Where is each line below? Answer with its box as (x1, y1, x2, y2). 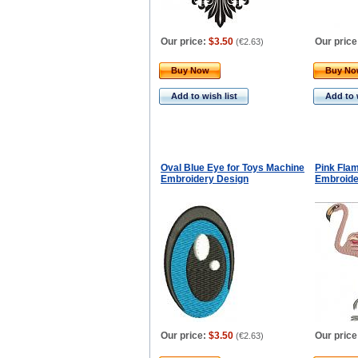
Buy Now (171, 66, 209, 75)
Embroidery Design (161, 173, 249, 185)
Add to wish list (171, 91, 237, 101)
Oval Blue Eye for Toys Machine (161, 162, 304, 173)
